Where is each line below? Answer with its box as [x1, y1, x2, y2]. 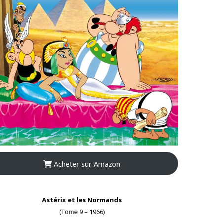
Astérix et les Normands [42, 195, 122, 205]
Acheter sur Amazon [51, 158, 120, 169]
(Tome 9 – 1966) [59, 207, 105, 217]
